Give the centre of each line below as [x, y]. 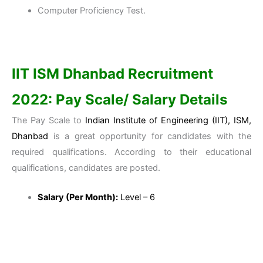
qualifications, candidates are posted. [86, 168]
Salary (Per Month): [77, 198]
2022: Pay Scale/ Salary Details [119, 100]
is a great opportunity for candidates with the [150, 136]
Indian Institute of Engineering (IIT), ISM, [168, 121]
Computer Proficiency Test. [91, 10]
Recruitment [169, 74]
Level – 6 [136, 198]
